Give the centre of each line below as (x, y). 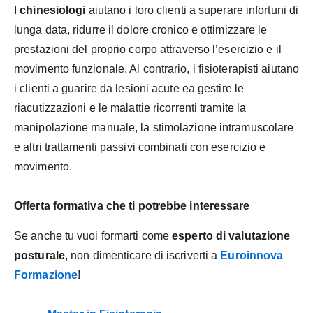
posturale (39, 255)
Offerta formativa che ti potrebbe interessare (132, 206)
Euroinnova (252, 255)
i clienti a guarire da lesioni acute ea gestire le (129, 89)
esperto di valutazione (231, 235)
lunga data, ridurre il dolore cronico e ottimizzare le (141, 30)
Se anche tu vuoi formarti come (93, 235)
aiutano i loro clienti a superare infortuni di (192, 10)
